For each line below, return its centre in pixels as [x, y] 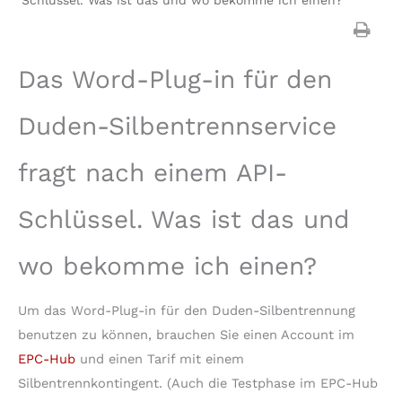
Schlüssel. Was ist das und [184, 219]
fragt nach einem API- [153, 172]
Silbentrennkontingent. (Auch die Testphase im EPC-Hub [198, 383]
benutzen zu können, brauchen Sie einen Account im [186, 334]
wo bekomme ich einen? [167, 266]
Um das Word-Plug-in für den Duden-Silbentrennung [187, 310]
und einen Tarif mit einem [160, 358]
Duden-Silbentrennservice [177, 126]
